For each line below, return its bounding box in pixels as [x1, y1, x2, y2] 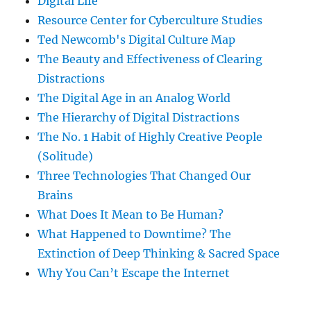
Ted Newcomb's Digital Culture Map [37, 33, 236, 47]
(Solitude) [37, 149, 94, 164]
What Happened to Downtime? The [37, 227, 232, 242]
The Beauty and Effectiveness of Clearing [37, 52, 263, 67]
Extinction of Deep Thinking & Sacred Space [37, 246, 280, 261]
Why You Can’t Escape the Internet [37, 266, 230, 280]
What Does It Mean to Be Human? [37, 208, 224, 222]
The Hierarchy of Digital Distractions [37, 110, 240, 125]
